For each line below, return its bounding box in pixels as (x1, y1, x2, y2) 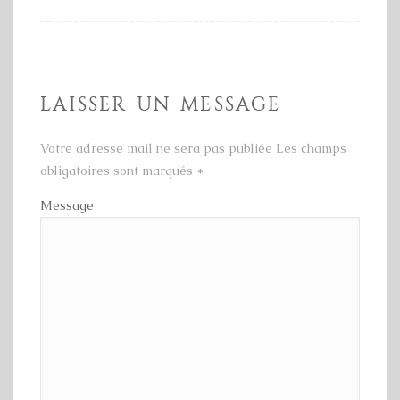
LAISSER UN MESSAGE (40, 93, 282, 117)
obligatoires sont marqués (40, 162, 196, 179)
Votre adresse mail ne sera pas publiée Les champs (40, 140, 346, 157)
